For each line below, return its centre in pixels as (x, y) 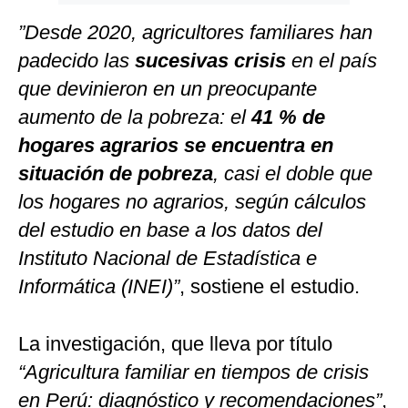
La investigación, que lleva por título (175, 344)
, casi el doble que (293, 174)
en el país (331, 61)
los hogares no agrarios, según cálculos (192, 202)
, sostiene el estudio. (270, 287)
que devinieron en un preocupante (168, 89)
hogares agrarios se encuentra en (176, 146)
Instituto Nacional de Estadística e (168, 259)
